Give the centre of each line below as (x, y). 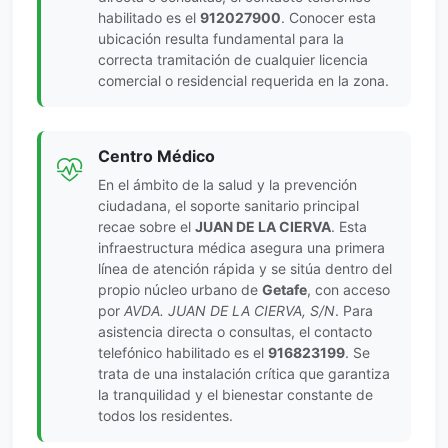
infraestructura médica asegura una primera (241, 247)
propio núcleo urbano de (180, 289)
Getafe (284, 289)
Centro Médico (156, 155)
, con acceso (348, 289)
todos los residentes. (165, 415)
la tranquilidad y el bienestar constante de (235, 394)
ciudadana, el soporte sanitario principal (228, 205)
